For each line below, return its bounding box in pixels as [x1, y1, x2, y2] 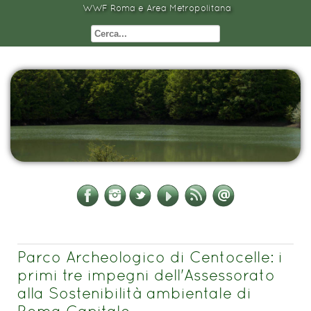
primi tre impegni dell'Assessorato [17, 266, 275, 285]
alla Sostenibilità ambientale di [17, 284, 251, 303]
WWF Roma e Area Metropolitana [83, 3, 231, 13]
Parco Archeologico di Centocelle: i [17, 248, 283, 267]
